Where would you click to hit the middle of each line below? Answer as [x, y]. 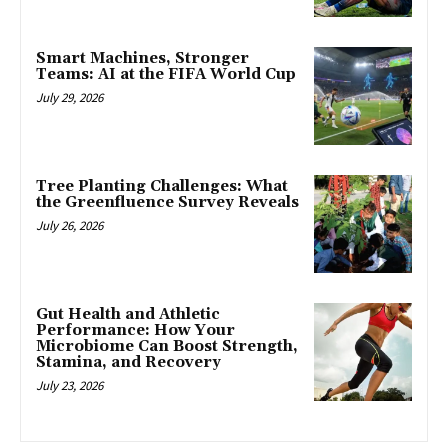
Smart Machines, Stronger [142, 59]
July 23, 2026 [69, 385]
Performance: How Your [135, 330]
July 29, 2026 [69, 98]
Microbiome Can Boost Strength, [167, 346]
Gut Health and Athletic [128, 314]
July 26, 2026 [69, 226]
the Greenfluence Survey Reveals [167, 203]
